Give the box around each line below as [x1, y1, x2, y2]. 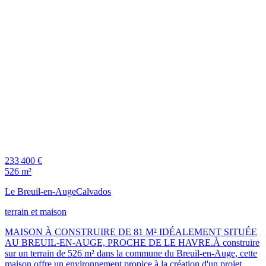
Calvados [76, 186, 111, 197]
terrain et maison [5, 206, 66, 217]
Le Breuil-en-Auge [5, 186, 76, 197]
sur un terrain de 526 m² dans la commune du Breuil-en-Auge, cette [5, 248, 257, 258]
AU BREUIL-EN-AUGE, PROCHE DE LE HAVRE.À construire [5, 237, 259, 248]
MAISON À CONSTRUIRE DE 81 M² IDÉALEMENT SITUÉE [5, 226, 257, 237]
